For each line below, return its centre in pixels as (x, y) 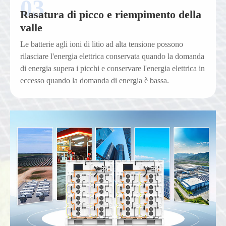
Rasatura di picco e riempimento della (111, 14)
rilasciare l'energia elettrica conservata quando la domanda (112, 56)
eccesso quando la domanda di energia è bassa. (95, 80)
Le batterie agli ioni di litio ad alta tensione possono (102, 44)
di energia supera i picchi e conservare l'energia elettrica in (112, 68)
